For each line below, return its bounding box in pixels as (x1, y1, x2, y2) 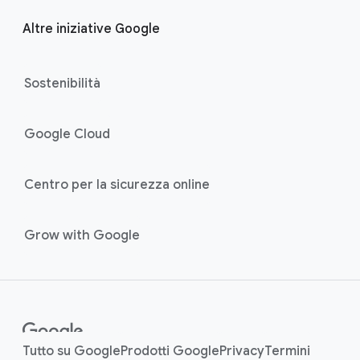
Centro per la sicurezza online (24, 177, 210, 194)
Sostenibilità (24, 76, 100, 92)
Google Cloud (24, 126, 110, 143)
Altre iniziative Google (22, 21, 160, 38)
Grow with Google (24, 227, 140, 244)
